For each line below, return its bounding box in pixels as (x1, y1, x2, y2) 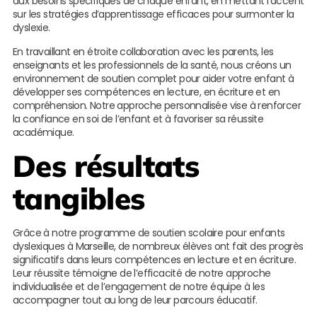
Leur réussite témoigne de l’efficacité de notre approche (12, 266, 271, 281)
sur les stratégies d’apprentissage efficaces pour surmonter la (12, 7, 294, 22)
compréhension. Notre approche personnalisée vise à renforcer (12, 98, 301, 113)
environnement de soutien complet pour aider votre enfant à (12, 71, 294, 86)
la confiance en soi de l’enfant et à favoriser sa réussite (12, 112, 264, 127)
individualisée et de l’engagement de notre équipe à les (12, 279, 265, 294)
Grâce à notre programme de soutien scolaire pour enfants (12, 226, 285, 241)
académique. (12, 125, 74, 140)
